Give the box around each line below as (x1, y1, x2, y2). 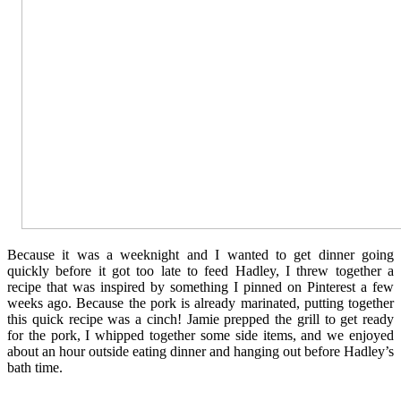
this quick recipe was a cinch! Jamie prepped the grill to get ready (7, 311, 394, 327)
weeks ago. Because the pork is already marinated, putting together (7, 294, 394, 311)
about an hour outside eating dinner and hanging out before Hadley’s (7, 343, 394, 359)
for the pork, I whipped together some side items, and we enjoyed (7, 327, 394, 343)
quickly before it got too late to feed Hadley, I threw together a (7, 262, 394, 278)
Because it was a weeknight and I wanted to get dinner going (7, 246, 394, 262)
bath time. (7, 359, 66, 375)
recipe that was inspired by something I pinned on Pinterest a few (7, 278, 394, 294)
